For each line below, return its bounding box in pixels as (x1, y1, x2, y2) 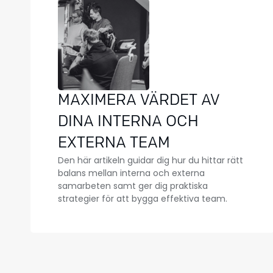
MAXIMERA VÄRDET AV (58, 93, 220, 109)
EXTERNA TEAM (58, 136, 170, 152)
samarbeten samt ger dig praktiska (58, 180, 208, 193)
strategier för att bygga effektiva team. (58, 193, 227, 205)
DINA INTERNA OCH (58, 115, 199, 130)
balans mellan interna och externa (58, 167, 205, 180)
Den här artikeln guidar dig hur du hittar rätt (58, 154, 243, 167)
